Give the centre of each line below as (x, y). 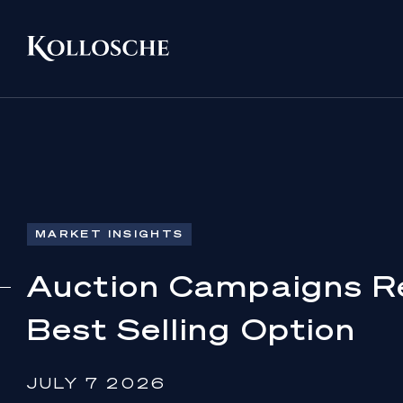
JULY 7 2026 (97, 383)
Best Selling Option (192, 328)
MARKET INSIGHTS (110, 234)
